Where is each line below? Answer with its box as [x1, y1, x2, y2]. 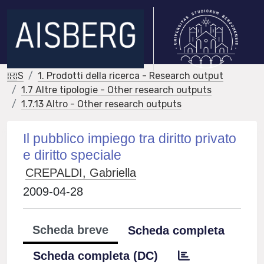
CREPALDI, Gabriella [25, 166, 137, 179]
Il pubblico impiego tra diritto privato [23, 131, 237, 146]
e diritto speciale [23, 147, 122, 163]
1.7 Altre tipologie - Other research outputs [21, 84, 212, 95]
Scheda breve [32, 223, 109, 236]
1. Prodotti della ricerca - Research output [38, 70, 223, 81]
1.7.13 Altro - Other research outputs [21, 98, 181, 110]
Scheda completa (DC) [33, 249, 159, 262]
